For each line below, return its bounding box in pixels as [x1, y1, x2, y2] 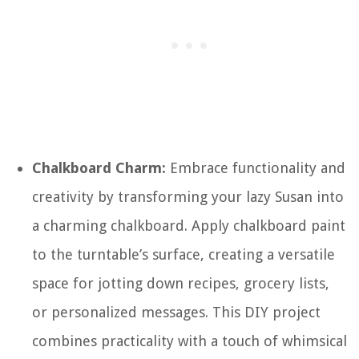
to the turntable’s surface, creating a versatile [32, 246, 335, 263]
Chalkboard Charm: [32, 159, 166, 176]
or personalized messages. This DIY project [32, 304, 321, 321]
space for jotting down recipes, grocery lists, [32, 275, 329, 292]
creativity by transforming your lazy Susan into [32, 188, 344, 205]
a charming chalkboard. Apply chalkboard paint [32, 217, 345, 234]
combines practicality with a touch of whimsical [32, 333, 347, 349]
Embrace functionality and [166, 159, 345, 176]
